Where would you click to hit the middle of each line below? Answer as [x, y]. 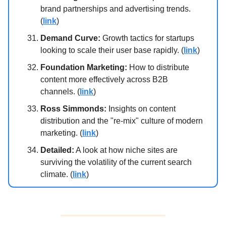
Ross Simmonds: [73, 109]
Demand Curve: [70, 38]
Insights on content [141, 109]
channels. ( [60, 92]
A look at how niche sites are [126, 150]
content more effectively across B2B [104, 80]
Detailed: [57, 150]
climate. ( [56, 175]
